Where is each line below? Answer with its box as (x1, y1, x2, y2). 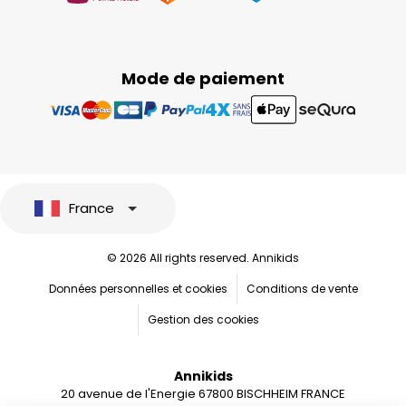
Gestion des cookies (148, 312, 259, 327)
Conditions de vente (246, 281, 358, 296)
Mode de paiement (121, 67, 285, 90)
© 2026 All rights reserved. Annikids (107, 250, 299, 266)
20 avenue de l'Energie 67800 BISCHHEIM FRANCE (61, 385, 345, 402)
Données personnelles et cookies (48, 281, 227, 296)
